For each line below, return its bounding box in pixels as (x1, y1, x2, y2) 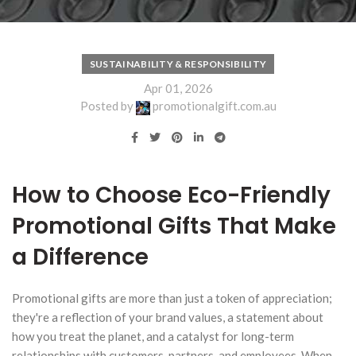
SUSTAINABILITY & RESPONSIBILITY (89, 58, 267, 70)
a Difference (12, 241, 149, 273)
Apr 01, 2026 (143, 80, 213, 95)
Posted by (79, 99, 136, 114)
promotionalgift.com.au (152, 99, 277, 114)
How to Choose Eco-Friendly (12, 179, 331, 211)
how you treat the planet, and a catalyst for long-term (12, 328, 294, 343)
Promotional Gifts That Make (12, 210, 336, 242)
